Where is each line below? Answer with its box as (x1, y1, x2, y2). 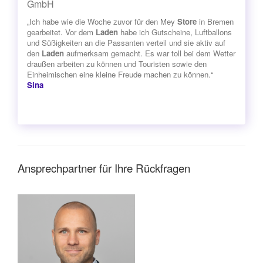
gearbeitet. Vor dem (27, 26, 96, 38)
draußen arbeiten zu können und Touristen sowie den (27, 58, 207, 69)
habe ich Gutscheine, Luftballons (118, 26, 232, 38)
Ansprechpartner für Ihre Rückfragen (18, 160, 190, 176)
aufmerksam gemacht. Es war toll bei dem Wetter (64, 47, 235, 59)
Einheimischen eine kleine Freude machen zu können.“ (27, 68, 213, 80)
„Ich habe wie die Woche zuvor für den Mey (27, 15, 177, 27)
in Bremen (197, 15, 234, 27)
